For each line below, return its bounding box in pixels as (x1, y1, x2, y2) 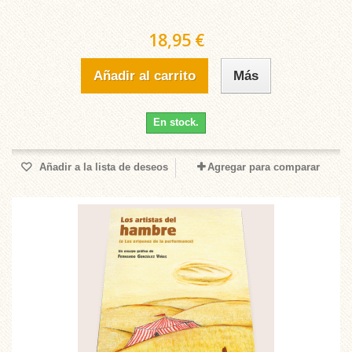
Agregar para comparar (207, 161, 320, 173)
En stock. (153, 116, 199, 128)
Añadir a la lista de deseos (36, 161, 168, 173)
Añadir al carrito (93, 68, 196, 83)
